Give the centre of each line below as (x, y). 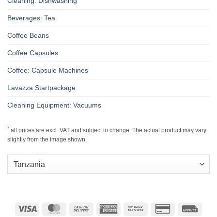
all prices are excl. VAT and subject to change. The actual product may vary (108, 130)
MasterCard (80, 208)
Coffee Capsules (33, 53)
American (131, 208)
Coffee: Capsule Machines (48, 70)
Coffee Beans (28, 36)
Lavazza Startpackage (41, 88)
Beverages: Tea (31, 18)
